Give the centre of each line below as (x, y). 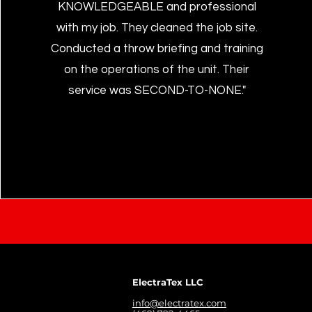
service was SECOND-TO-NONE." (157, 91)
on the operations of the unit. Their (157, 70)
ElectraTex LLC (168, 282)
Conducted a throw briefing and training (157, 49)
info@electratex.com (179, 303)
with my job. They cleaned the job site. (157, 28)
